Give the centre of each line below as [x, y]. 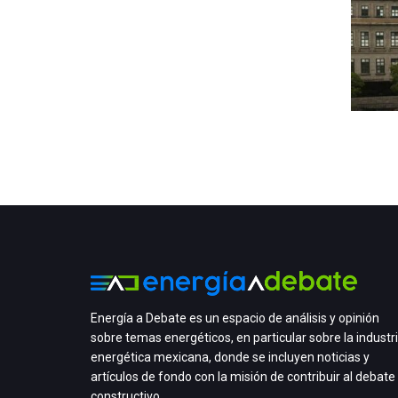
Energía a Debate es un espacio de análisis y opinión [235, 318]
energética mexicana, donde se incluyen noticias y [230, 357]
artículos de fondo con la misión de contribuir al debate [243, 377]
